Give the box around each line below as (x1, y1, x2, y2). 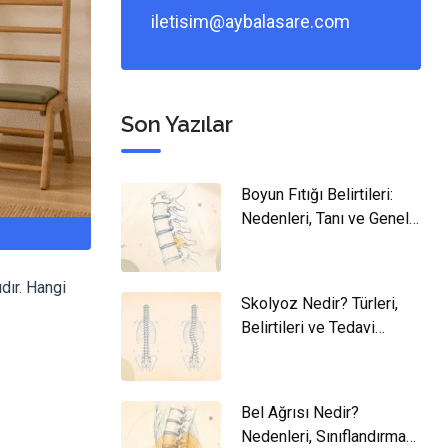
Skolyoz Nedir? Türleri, (241, 294, 398, 313)
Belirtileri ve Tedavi (241, 318, 375, 337)
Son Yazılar (121, 111, 233, 137)
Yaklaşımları (241, 342, 323, 361)
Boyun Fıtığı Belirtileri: (241, 185, 393, 204)
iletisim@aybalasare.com (151, 11, 350, 32)
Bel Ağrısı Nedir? (241, 403, 359, 422)
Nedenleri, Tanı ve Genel (241, 209, 409, 228)
